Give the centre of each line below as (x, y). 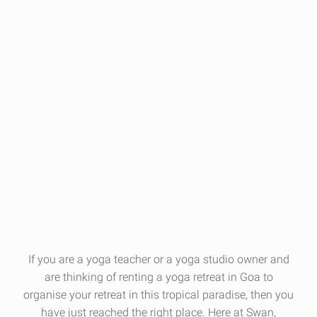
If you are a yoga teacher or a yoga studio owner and (158, 259)
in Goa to (250, 277)
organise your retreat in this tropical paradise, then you (158, 295)
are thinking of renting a (103, 277)
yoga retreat (195, 277)
